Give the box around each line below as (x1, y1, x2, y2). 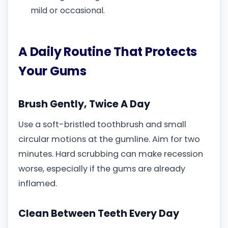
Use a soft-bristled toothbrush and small (18, 118, 186, 130)
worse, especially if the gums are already (18, 162, 185, 175)
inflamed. (18, 177, 57, 189)
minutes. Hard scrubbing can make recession (18, 148, 203, 160)
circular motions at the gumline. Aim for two (18, 133, 200, 145)
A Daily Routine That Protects (18, 43, 197, 61)
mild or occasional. (31, 5, 105, 17)
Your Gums (18, 63, 87, 80)
